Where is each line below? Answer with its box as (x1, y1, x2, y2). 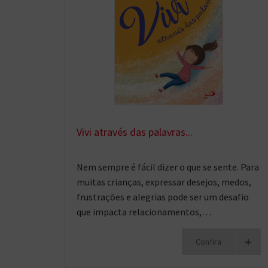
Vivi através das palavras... (77, 124, 193, 139)
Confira (196, 236, 222, 247)
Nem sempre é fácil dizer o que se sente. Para (77, 160, 259, 173)
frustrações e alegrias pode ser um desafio (77, 190, 249, 203)
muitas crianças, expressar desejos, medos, (77, 175, 251, 188)
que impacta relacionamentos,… (77, 205, 211, 218)
